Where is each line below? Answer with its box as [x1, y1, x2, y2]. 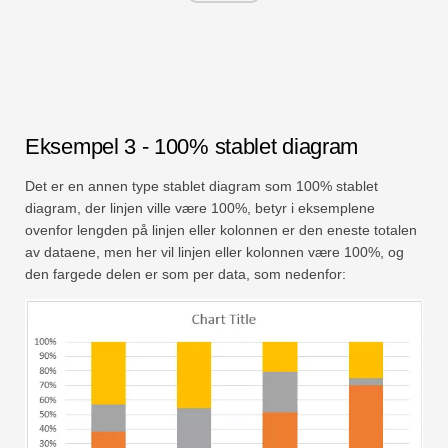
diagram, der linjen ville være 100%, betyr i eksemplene [25, 200, 375, 217]
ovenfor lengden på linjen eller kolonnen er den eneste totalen [25, 222, 417, 239]
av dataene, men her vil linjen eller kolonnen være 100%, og [25, 244, 404, 261]
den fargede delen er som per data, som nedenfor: [25, 266, 346, 283]
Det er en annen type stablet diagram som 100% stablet [25, 178, 378, 195]
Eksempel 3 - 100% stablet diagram [25, 134, 359, 160]
